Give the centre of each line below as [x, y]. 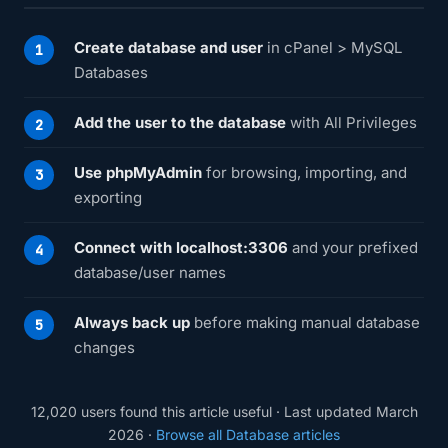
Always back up [132, 322]
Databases [111, 72]
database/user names [150, 272]
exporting [108, 197]
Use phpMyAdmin [138, 172]
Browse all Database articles [248, 434]
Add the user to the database [180, 122]
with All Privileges [351, 122]
